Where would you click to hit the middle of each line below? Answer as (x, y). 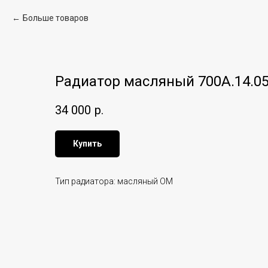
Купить (87, 144)
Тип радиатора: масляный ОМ (114, 182)
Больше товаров (56, 18)
